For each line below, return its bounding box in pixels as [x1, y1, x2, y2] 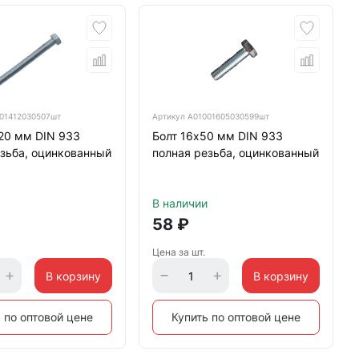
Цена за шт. [151, 246, 205, 258]
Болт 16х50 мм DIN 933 [151, 129, 283, 143]
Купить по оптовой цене [171, 310, 301, 324]
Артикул [151, 111, 188, 121]
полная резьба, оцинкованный [151, 146, 319, 159]
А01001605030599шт [187, 111, 269, 121]
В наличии [151, 196, 208, 210]
